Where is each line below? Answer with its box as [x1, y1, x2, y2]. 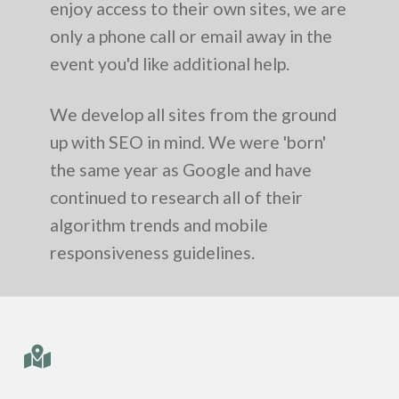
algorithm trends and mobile [50, 214, 268, 235]
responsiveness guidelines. [50, 241, 255, 263]
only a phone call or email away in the [50, 26, 332, 47]
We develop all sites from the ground [50, 103, 337, 125]
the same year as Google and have [50, 159, 312, 180]
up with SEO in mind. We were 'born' [50, 131, 326, 152]
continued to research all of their [50, 186, 303, 208]
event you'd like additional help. [50, 53, 289, 75]
